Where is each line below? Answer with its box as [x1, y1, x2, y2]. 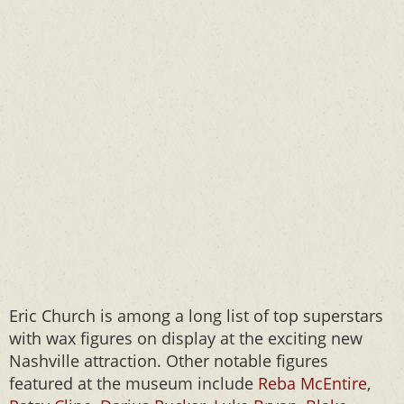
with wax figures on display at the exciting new [9, 327, 363, 349]
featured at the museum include [9, 372, 258, 394]
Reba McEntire [258, 372, 367, 394]
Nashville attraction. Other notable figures [9, 350, 328, 372]
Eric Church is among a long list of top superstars [9, 305, 383, 326]
